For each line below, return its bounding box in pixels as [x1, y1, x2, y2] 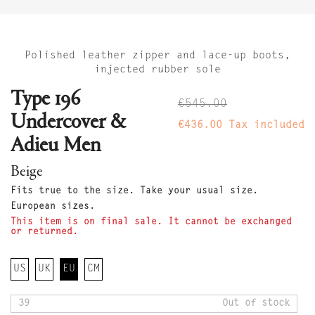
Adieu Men [11, 136, 101, 157]
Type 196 [11, 89, 80, 111]
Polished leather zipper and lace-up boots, [25, 51, 290, 62]
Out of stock [222, 299, 290, 309]
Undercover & [11, 112, 125, 134]
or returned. [11, 227, 78, 237]
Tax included [229, 120, 304, 131]
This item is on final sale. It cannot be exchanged [11, 217, 292, 227]
